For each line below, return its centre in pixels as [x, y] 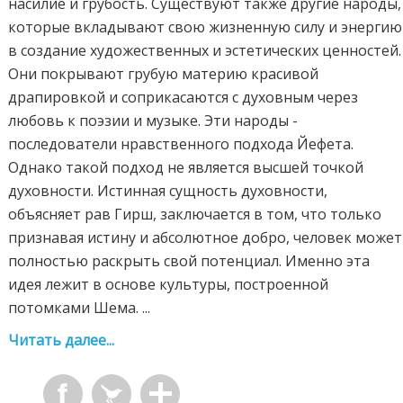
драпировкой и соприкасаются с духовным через [184, 98]
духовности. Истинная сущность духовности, [168, 191]
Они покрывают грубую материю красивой [164, 74]
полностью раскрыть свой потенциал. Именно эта [189, 261]
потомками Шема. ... [80, 308]
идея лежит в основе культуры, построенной [169, 285]
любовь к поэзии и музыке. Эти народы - [153, 121]
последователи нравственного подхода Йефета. [181, 144]
